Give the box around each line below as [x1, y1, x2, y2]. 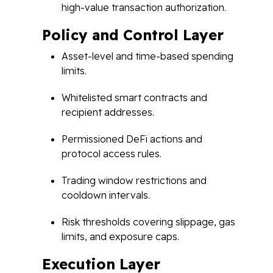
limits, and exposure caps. [62, 230, 179, 243]
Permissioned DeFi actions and [62, 133, 202, 145]
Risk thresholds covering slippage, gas [62, 216, 235, 228]
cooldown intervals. [62, 189, 150, 201]
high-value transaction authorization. [62, 1, 226, 13]
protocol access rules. [62, 147, 161, 160]
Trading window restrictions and [62, 174, 207, 186]
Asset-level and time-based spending [62, 50, 233, 62]
